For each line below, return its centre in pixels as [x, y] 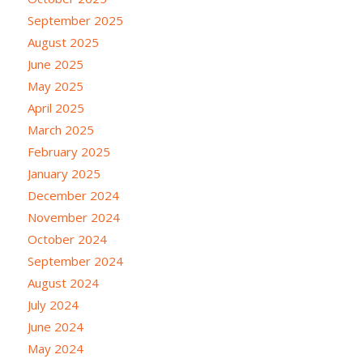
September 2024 [75, 261]
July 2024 [53, 304]
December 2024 [73, 195]
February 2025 [68, 151]
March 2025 [60, 129]
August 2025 [63, 42]
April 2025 [56, 107]
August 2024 [63, 282]
